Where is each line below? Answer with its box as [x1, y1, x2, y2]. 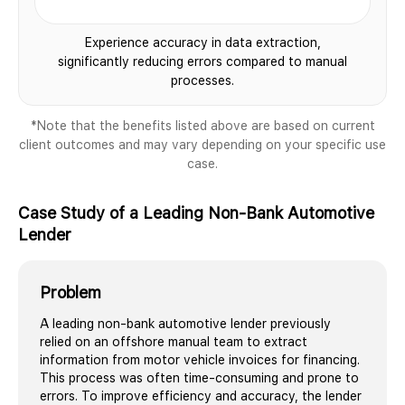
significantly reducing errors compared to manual [58, 53, 347, 69]
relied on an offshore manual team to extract [40, 334, 307, 349]
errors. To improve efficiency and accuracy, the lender [40, 388, 362, 403]
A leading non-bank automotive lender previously [40, 316, 331, 331]
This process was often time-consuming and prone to [40, 370, 359, 385]
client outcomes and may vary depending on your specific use [19, 137, 386, 152]
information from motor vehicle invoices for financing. [40, 352, 360, 367]
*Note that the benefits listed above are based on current [30, 118, 375, 133]
